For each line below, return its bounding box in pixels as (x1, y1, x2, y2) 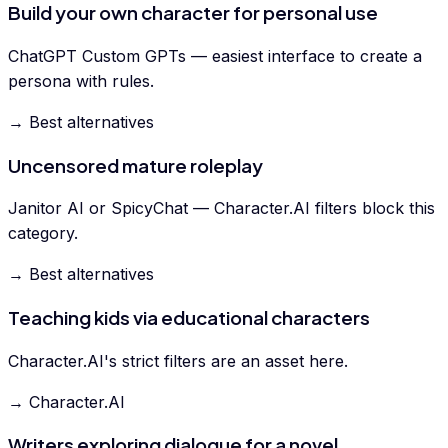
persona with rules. (8, 70, 154, 91)
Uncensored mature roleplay (8, 153, 263, 177)
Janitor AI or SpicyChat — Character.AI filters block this (8, 198, 435, 219)
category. (8, 223, 78, 244)
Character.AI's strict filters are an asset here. (8, 350, 348, 371)
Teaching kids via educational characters (8, 306, 370, 330)
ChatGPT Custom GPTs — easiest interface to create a (8, 45, 422, 66)
